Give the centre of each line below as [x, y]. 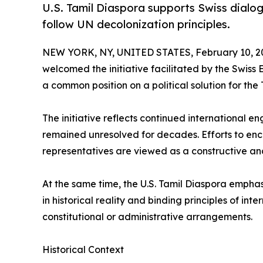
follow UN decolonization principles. [136, 25]
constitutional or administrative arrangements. [147, 216]
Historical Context [83, 249]
